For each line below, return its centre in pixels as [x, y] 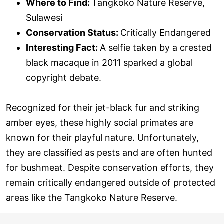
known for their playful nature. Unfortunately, [102, 138]
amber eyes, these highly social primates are [100, 123]
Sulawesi [44, 18]
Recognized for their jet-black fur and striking [103, 108]
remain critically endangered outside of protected [111, 183]
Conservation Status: [73, 33]
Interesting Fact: [63, 48]
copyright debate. [64, 78]
